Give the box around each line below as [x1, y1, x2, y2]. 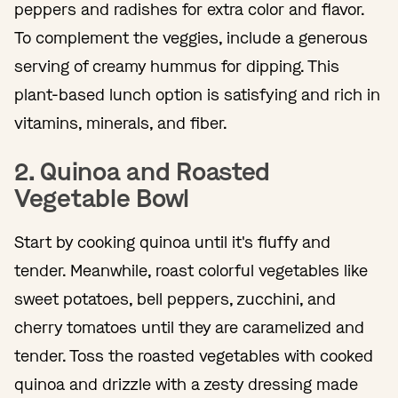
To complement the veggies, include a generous [14, 27, 368, 49]
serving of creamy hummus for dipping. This [14, 55, 339, 77]
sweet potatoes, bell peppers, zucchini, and [14, 288, 336, 310]
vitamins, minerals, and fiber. [14, 112, 227, 134]
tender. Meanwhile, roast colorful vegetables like [14, 259, 368, 282]
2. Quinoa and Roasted [14, 155, 271, 188]
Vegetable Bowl [14, 181, 190, 215]
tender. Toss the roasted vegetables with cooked [14, 345, 373, 367]
